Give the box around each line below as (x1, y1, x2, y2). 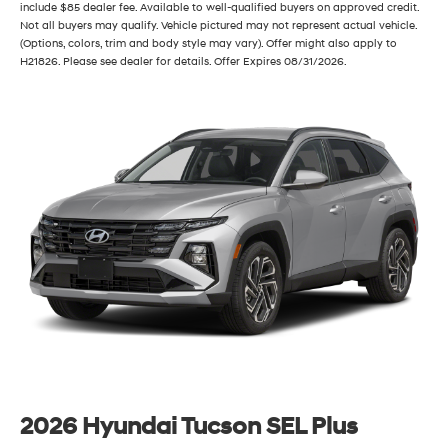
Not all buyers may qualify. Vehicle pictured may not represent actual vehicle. (20, 19, 417, 33)
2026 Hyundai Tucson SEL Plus (20, 412, 358, 443)
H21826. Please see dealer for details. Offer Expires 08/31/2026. (20, 55, 347, 69)
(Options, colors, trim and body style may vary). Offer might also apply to (20, 37, 397, 51)
